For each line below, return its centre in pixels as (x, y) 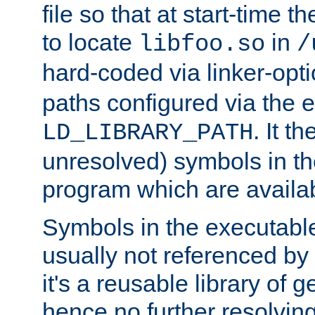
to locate (90, 43)
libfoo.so (202, 45)
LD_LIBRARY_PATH (148, 133)
